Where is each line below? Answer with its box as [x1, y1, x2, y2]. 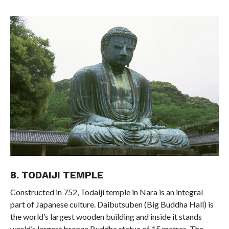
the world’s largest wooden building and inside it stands [10, 212, 202, 222]
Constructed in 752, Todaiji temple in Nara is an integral [10, 187, 203, 197]
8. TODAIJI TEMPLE [10, 169, 103, 181]
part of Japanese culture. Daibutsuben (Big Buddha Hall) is [10, 199, 214, 210]
